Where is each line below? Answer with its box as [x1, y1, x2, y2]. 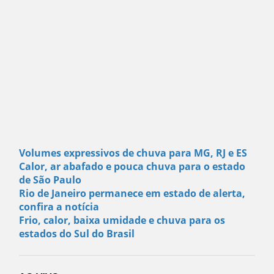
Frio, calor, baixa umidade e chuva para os [19, 213, 226, 228]
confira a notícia [19, 200, 100, 214]
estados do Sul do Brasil [19, 227, 135, 241]
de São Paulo [19, 173, 82, 187]
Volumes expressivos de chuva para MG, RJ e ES [19, 146, 248, 160]
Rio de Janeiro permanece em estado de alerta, [19, 187, 246, 201]
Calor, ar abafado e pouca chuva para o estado [19, 160, 246, 174]
